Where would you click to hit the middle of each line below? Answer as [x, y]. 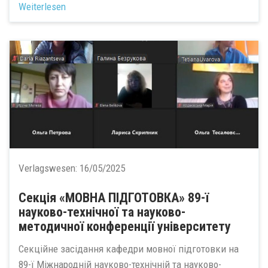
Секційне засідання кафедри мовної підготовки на [129, 249]
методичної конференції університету [125, 226]
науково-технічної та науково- [102, 212]
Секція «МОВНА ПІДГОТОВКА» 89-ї [114, 197]
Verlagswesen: [49, 168]
